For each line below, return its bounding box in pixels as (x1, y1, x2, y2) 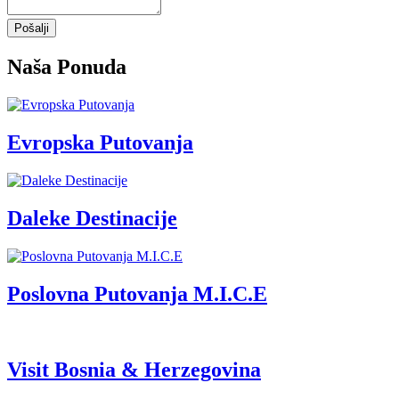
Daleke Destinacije (7, 206, 177, 230)
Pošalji (14, 21, 49, 36)
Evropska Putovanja (7, 131, 193, 155)
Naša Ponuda (7, 55, 126, 79)
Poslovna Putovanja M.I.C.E (7, 281, 267, 305)
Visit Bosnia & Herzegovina (7, 357, 261, 381)
